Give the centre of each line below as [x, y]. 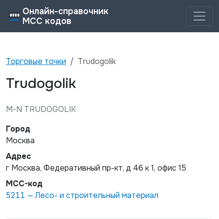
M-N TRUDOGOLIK [41, 109]
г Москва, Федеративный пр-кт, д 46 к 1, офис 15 [96, 168]
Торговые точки [36, 61]
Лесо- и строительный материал [97, 195]
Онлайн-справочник [66, 11]
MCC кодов [47, 21]
